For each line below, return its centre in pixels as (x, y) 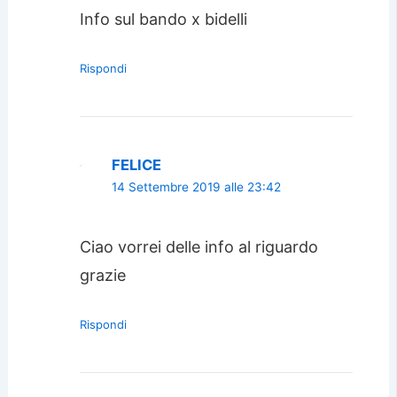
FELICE (136, 164)
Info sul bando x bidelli (163, 19)
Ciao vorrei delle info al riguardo (198, 247)
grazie (102, 276)
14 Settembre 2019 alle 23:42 (196, 187)
